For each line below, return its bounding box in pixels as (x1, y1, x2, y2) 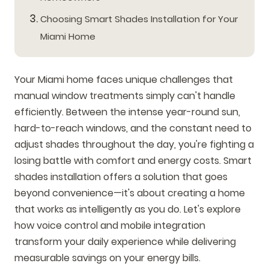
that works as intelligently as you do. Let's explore (14, 202, 241, 216)
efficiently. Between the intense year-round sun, (14, 104, 240, 119)
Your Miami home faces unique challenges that (14, 72, 233, 86)
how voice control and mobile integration (14, 218, 205, 232)
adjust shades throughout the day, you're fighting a (14, 137, 254, 151)
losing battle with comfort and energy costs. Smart (14, 153, 252, 168)
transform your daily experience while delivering (14, 234, 236, 249)
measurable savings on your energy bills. (14, 250, 201, 265)
